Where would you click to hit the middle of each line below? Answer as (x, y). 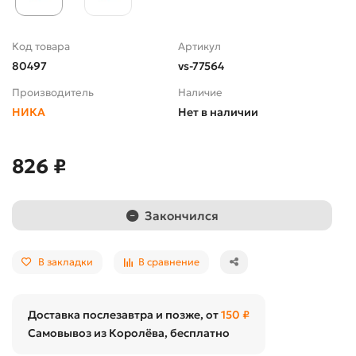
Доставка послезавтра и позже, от (124, 315)
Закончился (181, 215)
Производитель (53, 93)
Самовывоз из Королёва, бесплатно (129, 333)
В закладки (66, 262)
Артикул (199, 47)
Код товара (41, 47)
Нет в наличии (218, 112)
